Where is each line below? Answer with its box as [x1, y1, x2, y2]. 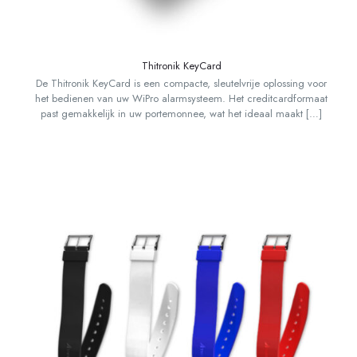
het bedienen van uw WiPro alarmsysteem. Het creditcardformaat [35, 91, 328, 107]
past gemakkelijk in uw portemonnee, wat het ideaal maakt [41, 106, 304, 122]
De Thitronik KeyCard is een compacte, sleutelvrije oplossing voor [36, 76, 328, 92]
